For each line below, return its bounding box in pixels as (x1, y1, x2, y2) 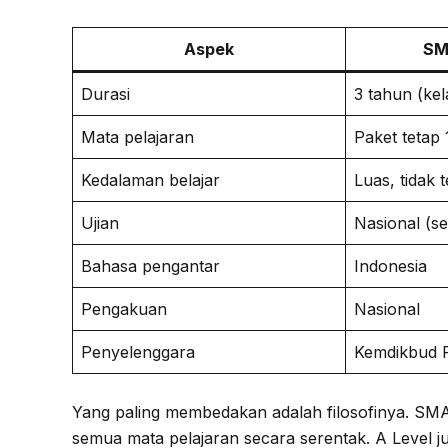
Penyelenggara (81, 342, 195, 362)
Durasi (81, 84, 130, 104)
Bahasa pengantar (81, 256, 220, 276)
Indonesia (354, 256, 427, 276)
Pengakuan (81, 299, 167, 319)
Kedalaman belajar (81, 170, 220, 190)
